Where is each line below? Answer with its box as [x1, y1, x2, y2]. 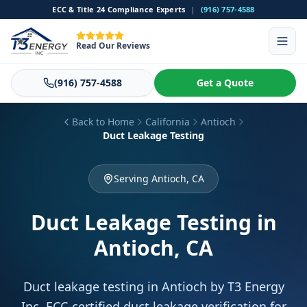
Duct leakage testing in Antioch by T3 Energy [23, 278, 284, 295]
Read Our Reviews [76, 40, 151, 51]
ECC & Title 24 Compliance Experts [52, 4, 186, 14]
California [145, 115, 190, 128]
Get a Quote [197, 76, 254, 89]
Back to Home [71, 115, 134, 128]
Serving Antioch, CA [114, 172, 204, 185]
